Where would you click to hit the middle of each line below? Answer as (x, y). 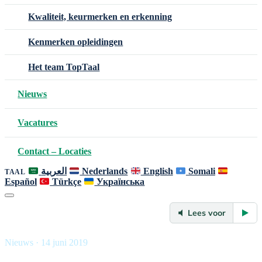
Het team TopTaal (64, 67)
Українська (120, 182)
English (157, 171)
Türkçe (66, 182)
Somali (200, 171)
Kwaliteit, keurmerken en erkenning (100, 17)
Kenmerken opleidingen (76, 42)
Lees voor (207, 213)
